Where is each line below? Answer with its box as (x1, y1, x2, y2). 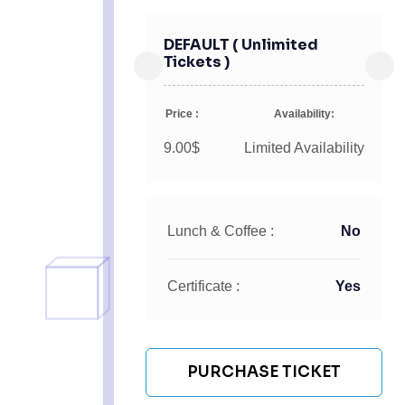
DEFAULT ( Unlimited (164, 35, 318, 55)
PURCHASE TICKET (187, 363, 341, 382)
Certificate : (167, 278, 240, 295)
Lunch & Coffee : (167, 223, 274, 240)
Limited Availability (244, 140, 364, 156)
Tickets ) (164, 52, 230, 72)
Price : (165, 108, 199, 121)
